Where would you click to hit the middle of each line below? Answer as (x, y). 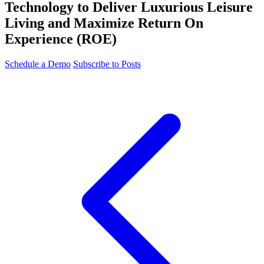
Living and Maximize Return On (104, 23)
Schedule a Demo (38, 64)
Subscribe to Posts (107, 64)
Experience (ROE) (61, 39)
